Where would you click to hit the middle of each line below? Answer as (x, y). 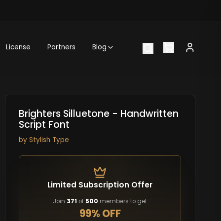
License (18, 47)
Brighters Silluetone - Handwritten (98, 113)
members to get (123, 201)
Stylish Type (49, 140)
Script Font (44, 124)
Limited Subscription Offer (100, 185)
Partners (62, 47)
